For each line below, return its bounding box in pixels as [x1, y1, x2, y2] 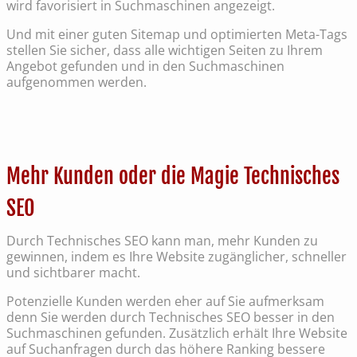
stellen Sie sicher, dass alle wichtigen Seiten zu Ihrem [6, 41, 323, 60]
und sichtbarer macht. [6, 264, 140, 282]
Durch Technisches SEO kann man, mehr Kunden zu [6, 232, 318, 250]
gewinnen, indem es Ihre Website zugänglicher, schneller [6, 248, 347, 266]
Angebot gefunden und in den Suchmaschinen [6, 57, 284, 76]
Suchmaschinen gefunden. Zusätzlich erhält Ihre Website [6, 324, 347, 343]
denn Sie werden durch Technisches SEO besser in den [6, 308, 335, 327]
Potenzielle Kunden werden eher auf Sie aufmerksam [6, 292, 324, 311]
